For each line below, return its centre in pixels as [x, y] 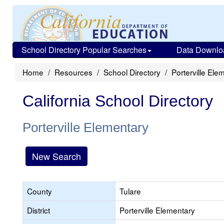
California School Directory [118, 101]
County [39, 191]
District [38, 210]
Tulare [130, 191]
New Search [56, 156]
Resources [73, 72]
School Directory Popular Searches [84, 50]
